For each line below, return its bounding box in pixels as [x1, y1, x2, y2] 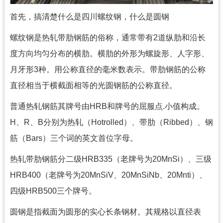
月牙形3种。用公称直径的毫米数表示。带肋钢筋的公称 [10, 65, 206, 74]
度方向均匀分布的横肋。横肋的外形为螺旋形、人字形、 [10, 49, 209, 58]
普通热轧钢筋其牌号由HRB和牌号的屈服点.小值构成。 [10, 102, 205, 111]
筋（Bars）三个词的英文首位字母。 [10, 134, 138, 143]
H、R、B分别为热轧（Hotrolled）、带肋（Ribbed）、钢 [10, 118, 213, 127]
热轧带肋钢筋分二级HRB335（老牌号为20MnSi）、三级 [10, 155, 212, 164]
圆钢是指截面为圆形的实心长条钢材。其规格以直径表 [10, 208, 201, 217]
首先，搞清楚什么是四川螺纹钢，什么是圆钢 [10, 12, 169, 21]
